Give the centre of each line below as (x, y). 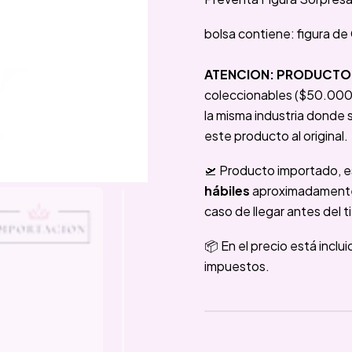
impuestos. (237, 266)
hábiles (228, 191)
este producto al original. (276, 136)
